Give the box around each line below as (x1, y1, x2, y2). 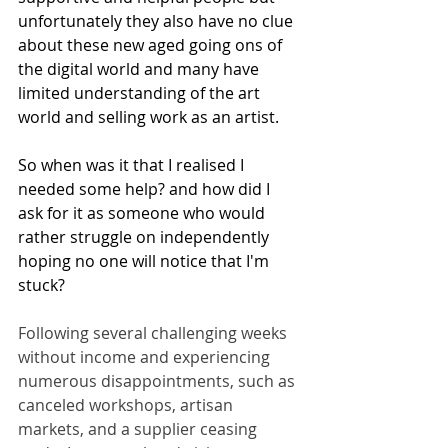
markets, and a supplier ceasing (18, 418, 261, 441)
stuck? (18, 274, 65, 297)
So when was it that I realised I (18, 154, 248, 177)
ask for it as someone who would (18, 202, 269, 225)
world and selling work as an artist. (18, 106, 287, 129)
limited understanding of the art (18, 82, 264, 105)
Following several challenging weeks (18, 322, 291, 345)
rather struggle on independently (18, 226, 273, 249)
